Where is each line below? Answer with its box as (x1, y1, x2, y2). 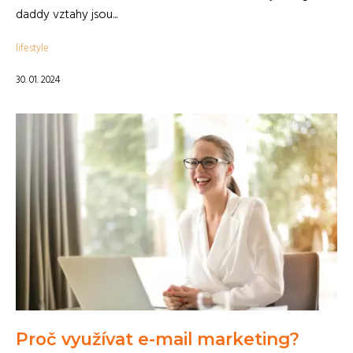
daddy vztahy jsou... (16, 5, 117, 25)
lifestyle (16, 40, 49, 57)
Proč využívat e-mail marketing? (16, 329, 299, 349)
